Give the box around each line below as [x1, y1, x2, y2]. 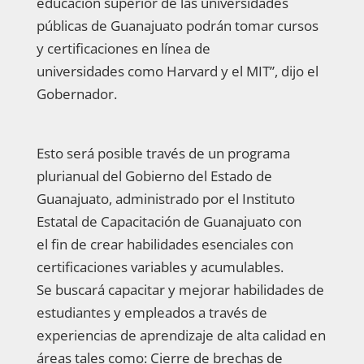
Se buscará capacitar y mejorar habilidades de [36, 279, 324, 299]
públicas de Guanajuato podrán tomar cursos [36, 15, 318, 35]
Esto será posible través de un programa [36, 143, 290, 162]
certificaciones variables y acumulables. [36, 257, 284, 276]
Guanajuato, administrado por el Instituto [36, 188, 295, 208]
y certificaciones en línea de [36, 38, 210, 58]
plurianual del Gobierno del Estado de [36, 166, 272, 185]
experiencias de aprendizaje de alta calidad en [36, 325, 326, 344]
